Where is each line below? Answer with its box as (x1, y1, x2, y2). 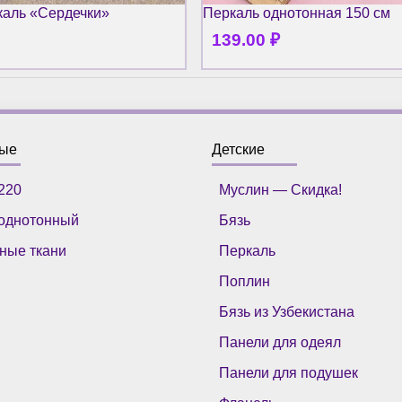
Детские (212, 141, 266, 157)
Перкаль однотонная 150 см (203, 5, 390, 22)
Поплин (219, 273, 271, 289)
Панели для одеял (219, 334, 342, 350)
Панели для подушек (219, 364, 359, 380)
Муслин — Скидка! (219, 181, 343, 197)
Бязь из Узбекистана (219, 303, 355, 319)
